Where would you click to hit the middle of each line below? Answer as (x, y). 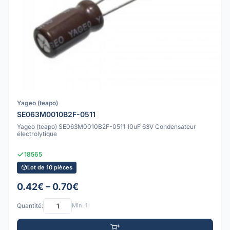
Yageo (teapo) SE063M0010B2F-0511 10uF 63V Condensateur (107, 127)
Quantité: (30, 206)
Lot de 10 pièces (50, 167)
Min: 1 (80, 206)
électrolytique (37, 134)
